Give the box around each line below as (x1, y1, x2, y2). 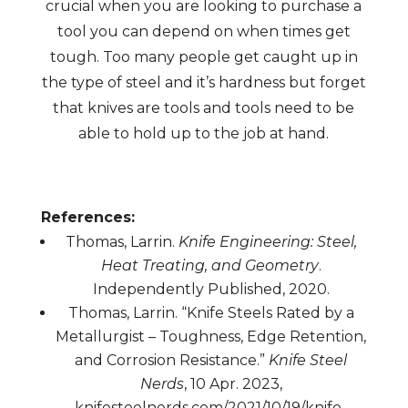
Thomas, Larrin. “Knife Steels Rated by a (67, 304, 354, 321)
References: (40, 209, 135, 226)
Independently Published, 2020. (92, 280, 330, 298)
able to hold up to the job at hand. (78, 125, 330, 142)
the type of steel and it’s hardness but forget (41, 74, 366, 91)
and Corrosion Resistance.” (75, 352, 270, 369)
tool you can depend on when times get (56, 23, 351, 40)
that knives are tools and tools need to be (53, 99, 355, 117)
